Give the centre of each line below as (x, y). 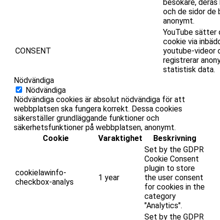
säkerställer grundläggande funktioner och (86, 118)
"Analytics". (163, 205)
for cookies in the (175, 187)
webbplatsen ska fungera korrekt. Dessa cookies (98, 109)
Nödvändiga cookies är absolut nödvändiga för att (99, 99)
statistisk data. (189, 69)
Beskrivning (175, 138)
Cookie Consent (172, 159)
